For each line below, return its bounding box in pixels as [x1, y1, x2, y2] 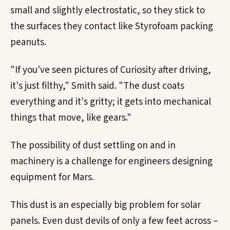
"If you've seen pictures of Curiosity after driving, [10, 63, 211, 78]
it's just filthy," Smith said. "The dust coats [10, 79, 184, 93]
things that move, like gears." [10, 111, 131, 125]
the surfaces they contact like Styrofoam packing [10, 20, 213, 34]
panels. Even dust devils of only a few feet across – [10, 214, 218, 228]
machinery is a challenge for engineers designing [10, 154, 213, 168]
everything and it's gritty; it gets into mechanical [10, 95, 211, 109]
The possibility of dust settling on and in [10, 138, 176, 152]
